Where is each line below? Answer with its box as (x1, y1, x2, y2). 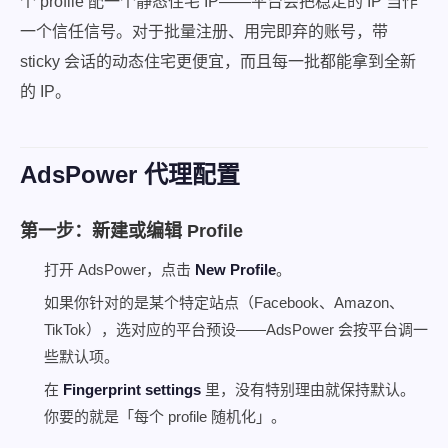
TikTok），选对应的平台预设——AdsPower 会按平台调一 (44, 321, 428, 338)
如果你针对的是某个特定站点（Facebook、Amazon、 (44, 294, 404, 311)
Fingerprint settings (63, 381, 201, 398)
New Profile (195, 261, 276, 278)
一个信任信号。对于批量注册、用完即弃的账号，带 (20, 23, 388, 40)
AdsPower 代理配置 (20, 161, 240, 188)
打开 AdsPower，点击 (44, 261, 195, 278)
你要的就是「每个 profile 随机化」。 (44, 408, 286, 425)
